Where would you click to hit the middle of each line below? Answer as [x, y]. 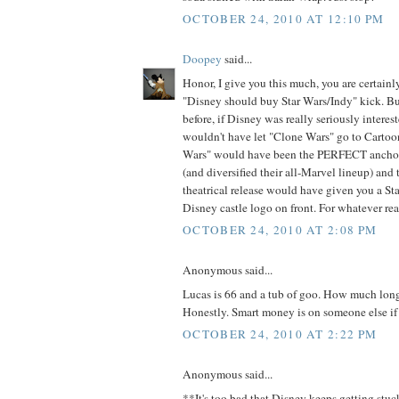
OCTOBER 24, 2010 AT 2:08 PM [280, 230]
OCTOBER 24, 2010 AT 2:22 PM [280, 334]
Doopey [202, 59]
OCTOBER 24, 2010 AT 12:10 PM [284, 19]
